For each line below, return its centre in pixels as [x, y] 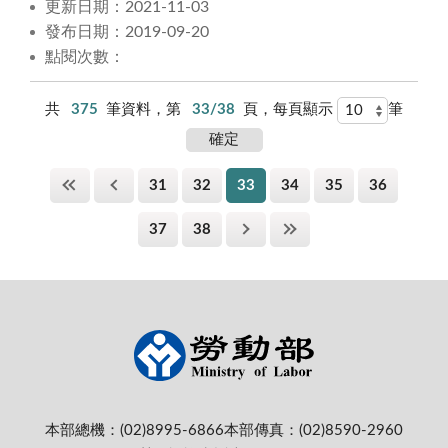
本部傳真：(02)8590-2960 [313, 431]
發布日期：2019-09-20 [127, 32]
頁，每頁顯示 [289, 110]
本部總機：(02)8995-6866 [134, 431]
